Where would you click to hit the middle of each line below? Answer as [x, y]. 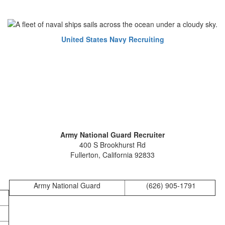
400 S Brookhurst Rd [112, 144]
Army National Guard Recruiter [112, 134]
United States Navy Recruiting [113, 39]
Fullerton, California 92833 [112, 154]
